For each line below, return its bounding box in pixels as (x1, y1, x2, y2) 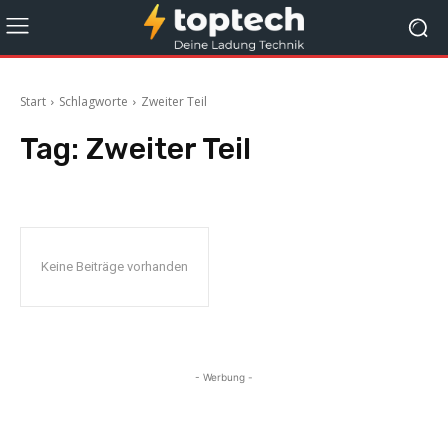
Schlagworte (59, 93, 128, 110)
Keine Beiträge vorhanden (41, 259, 188, 274)
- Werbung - (195, 371, 253, 383)
